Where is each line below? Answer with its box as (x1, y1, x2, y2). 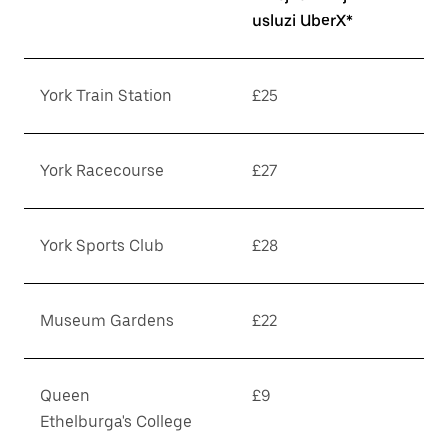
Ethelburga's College (40, 412, 192, 431)
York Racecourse (40, 161, 164, 180)
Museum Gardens (40, 311, 174, 330)
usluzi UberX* (252, 11, 353, 30)
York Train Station (40, 86, 172, 105)
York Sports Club (40, 236, 164, 255)
